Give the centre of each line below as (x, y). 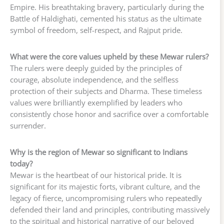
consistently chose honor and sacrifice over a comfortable (109, 114)
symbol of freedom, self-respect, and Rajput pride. (96, 30)
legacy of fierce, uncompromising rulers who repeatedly (106, 198)
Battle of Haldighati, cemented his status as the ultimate (106, 18)
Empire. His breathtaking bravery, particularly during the (107, 7)
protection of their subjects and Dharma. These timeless (106, 91)
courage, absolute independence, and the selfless (94, 79)
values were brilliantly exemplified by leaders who (96, 102)
